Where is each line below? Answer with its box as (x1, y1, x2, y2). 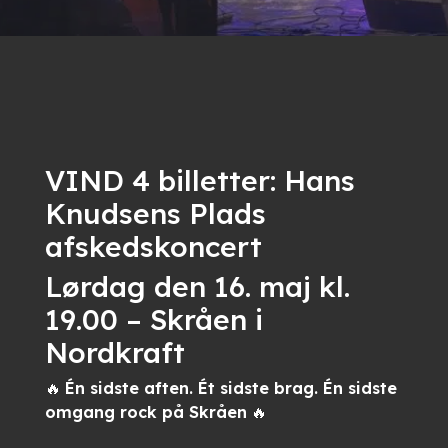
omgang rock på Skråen (44, 402, 247, 422)
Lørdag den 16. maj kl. (44, 268, 350, 304)
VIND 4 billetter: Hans (44, 162, 355, 198)
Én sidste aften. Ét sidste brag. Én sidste (64, 378, 397, 398)
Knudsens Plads (44, 195, 266, 231)
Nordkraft (44, 334, 185, 370)
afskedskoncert (44, 228, 262, 264)
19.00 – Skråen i (44, 301, 263, 337)
